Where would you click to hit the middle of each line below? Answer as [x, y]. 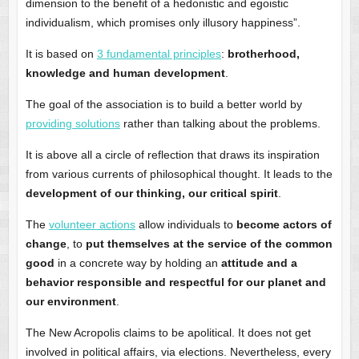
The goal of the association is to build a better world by [163, 105]
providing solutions [73, 124]
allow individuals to [186, 225]
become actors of [284, 225]
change [46, 244]
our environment [71, 302]
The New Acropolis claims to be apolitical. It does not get [168, 333]
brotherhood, [263, 54]
